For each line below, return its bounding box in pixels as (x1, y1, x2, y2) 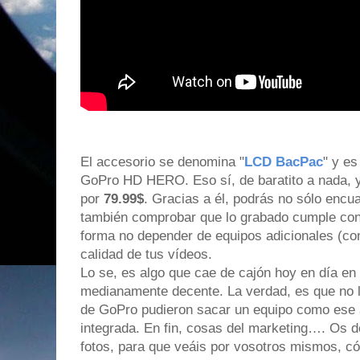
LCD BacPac (244, 154, 323, 170)
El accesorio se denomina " (80, 154, 244, 170)
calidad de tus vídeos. (80, 247, 212, 263)
